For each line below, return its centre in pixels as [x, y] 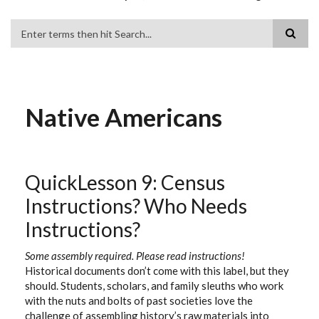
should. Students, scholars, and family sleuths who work [154, 286]
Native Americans [124, 117]
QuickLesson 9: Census [125, 182]
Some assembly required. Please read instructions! [135, 256]
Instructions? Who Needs [136, 206]
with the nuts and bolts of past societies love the [139, 300]
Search [28, 44]
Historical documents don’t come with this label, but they [157, 271]
